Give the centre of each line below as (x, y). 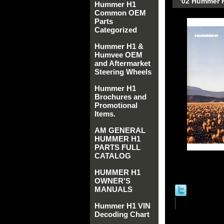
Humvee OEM (118, 55)
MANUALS (113, 189)
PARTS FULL (117, 147)
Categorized (116, 30)
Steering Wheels (123, 72)
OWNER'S (112, 181)
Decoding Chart (122, 214)
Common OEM (120, 13)
